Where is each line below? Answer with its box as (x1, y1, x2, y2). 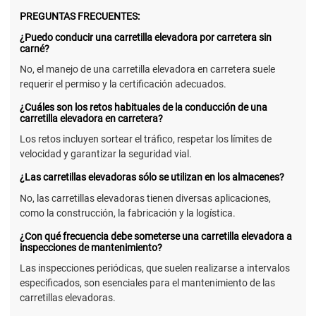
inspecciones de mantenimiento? (20, 241, 162, 253)
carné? (20, 43, 49, 55)
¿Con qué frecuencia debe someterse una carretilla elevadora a (20, 230, 292, 242)
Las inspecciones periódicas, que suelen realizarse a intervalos (20, 262, 290, 274)
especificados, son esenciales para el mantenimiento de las (20, 276, 275, 288)
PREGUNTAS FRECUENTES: (20, 11, 140, 23)
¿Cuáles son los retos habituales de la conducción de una (20, 102, 267, 114)
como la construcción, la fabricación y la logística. (20, 207, 236, 219)
